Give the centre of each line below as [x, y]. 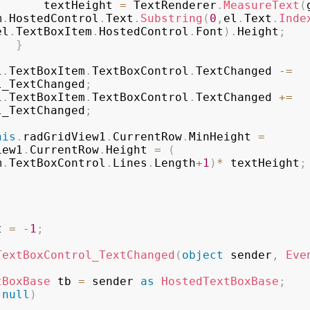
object [202, 255]
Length [175, 163]
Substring [171, 18]
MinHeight [223, 137]
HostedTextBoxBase [220, 281]
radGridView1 [64, 137]
